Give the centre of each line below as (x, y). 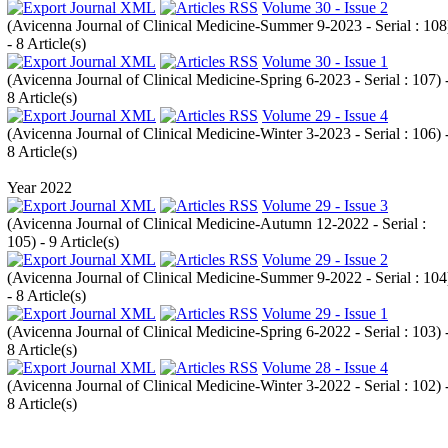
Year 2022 (39, 187)
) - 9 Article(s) (75, 241)
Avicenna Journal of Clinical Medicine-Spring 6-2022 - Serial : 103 (224, 331)
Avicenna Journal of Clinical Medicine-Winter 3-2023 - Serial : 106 (224, 133)
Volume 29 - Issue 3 (325, 205)
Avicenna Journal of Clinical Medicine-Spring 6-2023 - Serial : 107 (224, 79)
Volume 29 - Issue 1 (325, 313)
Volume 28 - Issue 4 (325, 367)
